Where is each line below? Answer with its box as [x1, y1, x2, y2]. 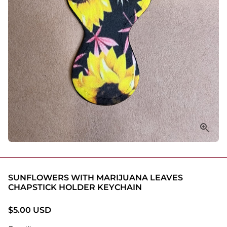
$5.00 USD [8, 205, 51, 215]
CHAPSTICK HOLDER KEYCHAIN [8, 182, 142, 192]
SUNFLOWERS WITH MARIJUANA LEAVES [8, 172, 183, 182]
